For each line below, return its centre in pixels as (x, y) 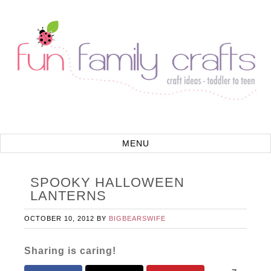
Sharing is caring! (70, 251)
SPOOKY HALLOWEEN (108, 182)
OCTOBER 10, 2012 (60, 218)
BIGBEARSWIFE (138, 218)
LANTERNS (69, 196)
